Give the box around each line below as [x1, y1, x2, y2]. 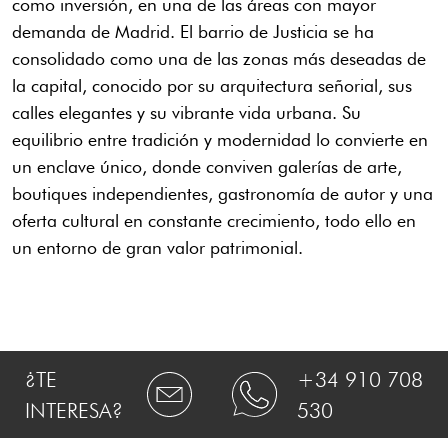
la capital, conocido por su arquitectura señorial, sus [12, 75, 412, 97]
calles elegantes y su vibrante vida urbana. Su [12, 102, 361, 124]
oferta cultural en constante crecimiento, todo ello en [12, 210, 416, 232]
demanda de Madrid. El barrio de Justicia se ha [12, 21, 374, 43]
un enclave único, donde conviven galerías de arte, [12, 156, 402, 178]
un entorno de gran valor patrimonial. [12, 237, 303, 259]
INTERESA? [25, 397, 123, 423]
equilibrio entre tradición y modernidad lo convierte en [12, 129, 428, 151]
